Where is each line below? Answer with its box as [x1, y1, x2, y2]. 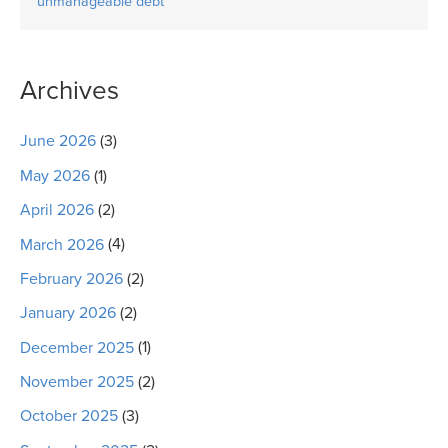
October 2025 [20, 406, 118, 427]
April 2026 [20, 200, 94, 221]
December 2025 [20, 337, 134, 358]
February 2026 [20, 268, 123, 289]
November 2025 [20, 372, 134, 393]
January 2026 [20, 303, 116, 324]
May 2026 [20, 165, 90, 186]
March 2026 [20, 234, 104, 255]
